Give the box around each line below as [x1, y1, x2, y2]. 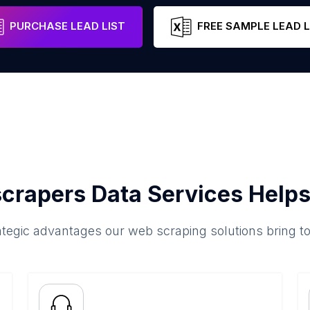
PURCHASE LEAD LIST [9, 19, 125, 33]
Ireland [134, 12, 165, 24]
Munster [30, 12, 66, 24]
